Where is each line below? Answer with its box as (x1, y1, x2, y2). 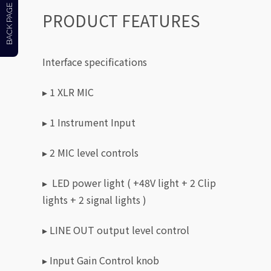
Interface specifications (42, 54, 147, 70)
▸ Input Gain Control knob (42, 253, 159, 268)
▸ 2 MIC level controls (42, 145, 139, 160)
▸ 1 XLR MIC (42, 85, 94, 100)
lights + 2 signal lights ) (42, 192, 146, 207)
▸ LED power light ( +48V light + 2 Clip (42, 175, 216, 191)
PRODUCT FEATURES (42, 9, 200, 32)
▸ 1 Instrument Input (42, 115, 135, 130)
